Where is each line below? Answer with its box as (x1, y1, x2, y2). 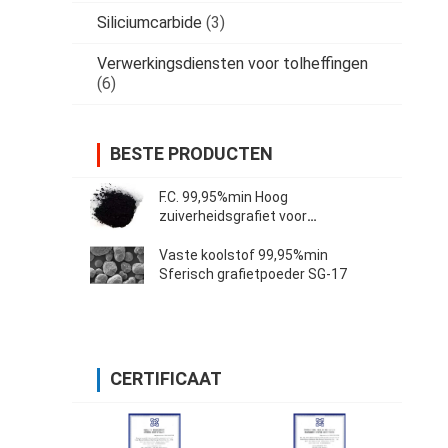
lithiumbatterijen (159, 227, 266, 244)
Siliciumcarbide (97, 13, 202, 33)
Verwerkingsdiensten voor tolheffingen (97, 54, 368, 74)
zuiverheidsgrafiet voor (159, 208, 307, 225)
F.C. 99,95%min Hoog (159, 189, 288, 206)
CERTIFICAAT (110, 368, 222, 390)
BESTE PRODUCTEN (110, 143, 273, 165)
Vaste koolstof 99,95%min (159, 247, 328, 264)
